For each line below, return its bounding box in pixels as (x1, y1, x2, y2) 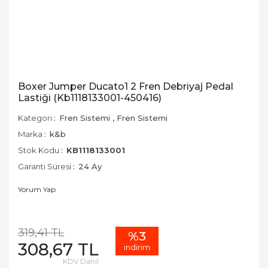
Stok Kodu (18, 145, 59, 155)
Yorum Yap (18, 185, 56, 194)
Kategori (18, 113, 52, 123)
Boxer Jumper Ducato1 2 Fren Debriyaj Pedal (18, 81, 233, 92)
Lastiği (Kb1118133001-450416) (18, 92, 162, 103)
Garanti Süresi (18, 162, 71, 171)
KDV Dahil (63, 257, 99, 266)
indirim (124, 242, 150, 252)
